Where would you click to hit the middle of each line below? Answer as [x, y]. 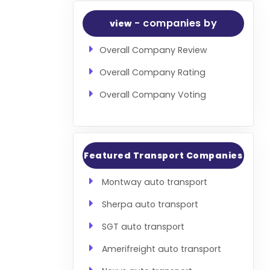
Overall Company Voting [152, 95]
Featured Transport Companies [163, 155]
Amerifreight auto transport [161, 249]
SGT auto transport [143, 226]
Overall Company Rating [152, 72]
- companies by [174, 24]
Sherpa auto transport [150, 204]
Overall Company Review [153, 50]
